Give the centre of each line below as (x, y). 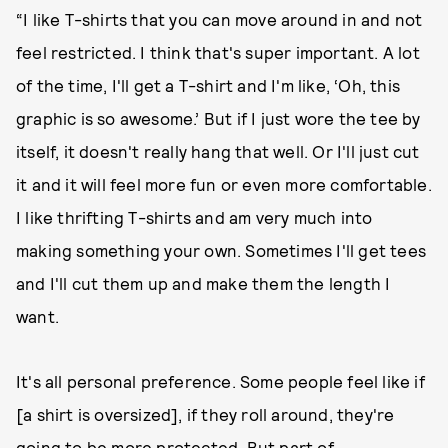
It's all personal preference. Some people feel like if (220, 380)
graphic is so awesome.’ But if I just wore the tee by (218, 117)
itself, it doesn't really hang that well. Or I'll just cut (218, 150)
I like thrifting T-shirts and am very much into (194, 216)
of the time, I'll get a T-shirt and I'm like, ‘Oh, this (208, 84)
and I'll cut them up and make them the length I (203, 282)
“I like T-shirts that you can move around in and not (219, 18)
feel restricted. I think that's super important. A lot (218, 51)
